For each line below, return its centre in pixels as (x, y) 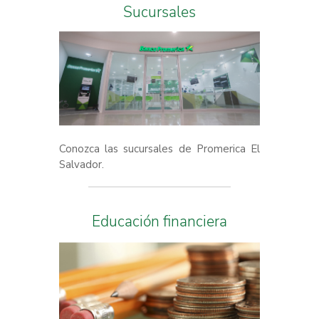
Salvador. (82, 164)
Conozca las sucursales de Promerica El (159, 148)
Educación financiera (164, 221)
